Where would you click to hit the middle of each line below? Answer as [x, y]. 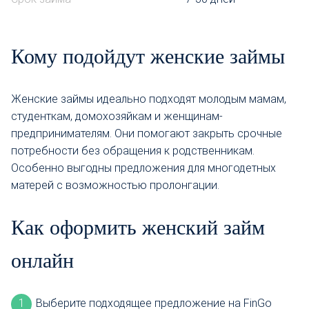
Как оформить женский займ [138, 227]
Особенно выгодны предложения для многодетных [143, 168]
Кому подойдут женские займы [148, 56]
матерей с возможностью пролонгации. [115, 185]
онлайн [42, 260]
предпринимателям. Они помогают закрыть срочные [147, 133]
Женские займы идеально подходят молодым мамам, [149, 99]
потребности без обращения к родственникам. [133, 150]
